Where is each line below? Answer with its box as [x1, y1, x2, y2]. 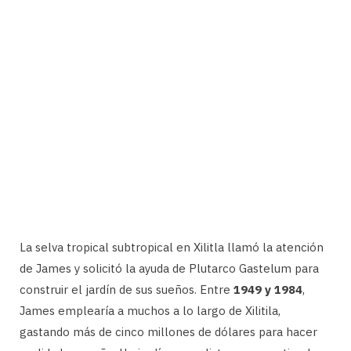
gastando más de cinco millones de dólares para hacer [20, 324, 317, 339]
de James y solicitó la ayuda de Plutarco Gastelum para [20, 260, 319, 276]
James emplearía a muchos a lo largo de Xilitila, [20, 302, 280, 318]
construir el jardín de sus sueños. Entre [20, 281, 233, 297]
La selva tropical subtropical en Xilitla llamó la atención [20, 239, 324, 255]
